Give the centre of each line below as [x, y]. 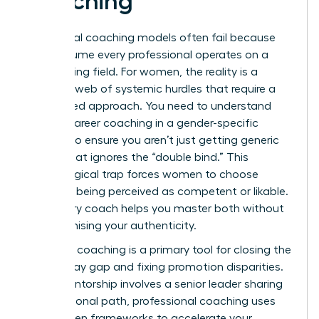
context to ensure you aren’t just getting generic [153, 140]
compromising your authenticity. [111, 225]
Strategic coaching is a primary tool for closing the [159, 250]
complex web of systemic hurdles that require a [151, 89]
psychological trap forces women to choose [142, 174]
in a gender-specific [205, 123]
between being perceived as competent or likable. [157, 191]
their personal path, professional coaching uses [151, 301]
